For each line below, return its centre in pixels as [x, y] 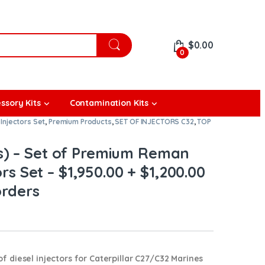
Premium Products [80, 122]
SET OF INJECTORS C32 [154, 122]
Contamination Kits [109, 103]
